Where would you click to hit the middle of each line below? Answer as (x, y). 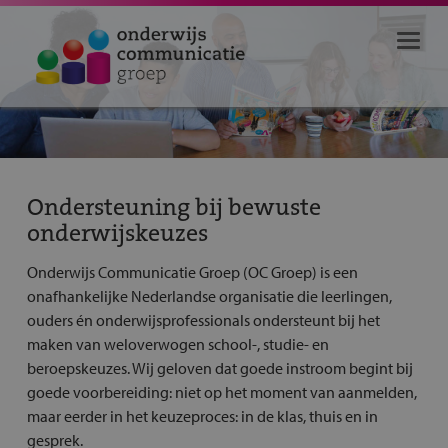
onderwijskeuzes (117, 231)
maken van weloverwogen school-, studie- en (177, 343)
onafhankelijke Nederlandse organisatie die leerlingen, (209, 295)
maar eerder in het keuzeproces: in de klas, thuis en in (202, 415)
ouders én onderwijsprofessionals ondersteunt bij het (203, 319)
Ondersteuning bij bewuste (173, 205)
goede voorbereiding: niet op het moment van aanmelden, (221, 391)
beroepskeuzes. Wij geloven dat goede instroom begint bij (219, 367)
